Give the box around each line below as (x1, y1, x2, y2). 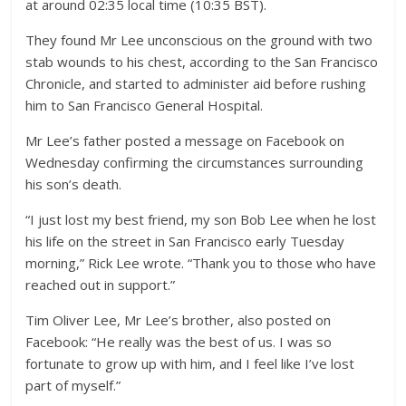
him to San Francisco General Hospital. (25, 95, 264, 114)
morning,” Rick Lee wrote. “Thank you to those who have (25, 253, 377, 272)
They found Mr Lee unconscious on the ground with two (25, 30, 373, 49)
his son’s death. (25, 174, 122, 193)
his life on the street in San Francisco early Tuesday (25, 231, 345, 250)
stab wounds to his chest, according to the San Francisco (25, 52, 379, 71)
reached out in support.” (25, 275, 176, 294)
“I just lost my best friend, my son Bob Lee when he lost (25, 209, 377, 228)
